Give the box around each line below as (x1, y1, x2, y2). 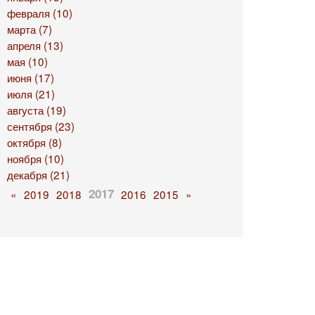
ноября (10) (6, 150, 64, 166)
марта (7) (6, 21, 52, 37)
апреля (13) (6, 37, 63, 53)
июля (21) (6, 86, 55, 101)
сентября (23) (6, 118, 75, 134)
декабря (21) (6, 167, 70, 182)
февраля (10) (6, 5, 72, 20)
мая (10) (6, 53, 48, 69)
